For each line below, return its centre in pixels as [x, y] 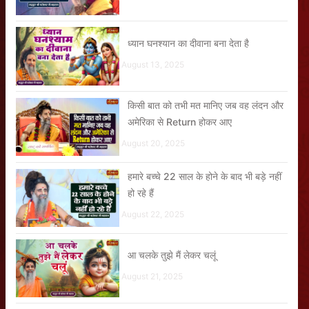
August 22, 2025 [153, 214]
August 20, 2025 [153, 143]
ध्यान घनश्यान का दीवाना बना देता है [188, 43]
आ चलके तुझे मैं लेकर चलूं [172, 255]
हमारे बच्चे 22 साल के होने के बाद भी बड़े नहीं [205, 176]
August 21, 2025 [152, 276]
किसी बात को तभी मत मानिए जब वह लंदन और [206, 105]
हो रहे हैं [141, 192]
